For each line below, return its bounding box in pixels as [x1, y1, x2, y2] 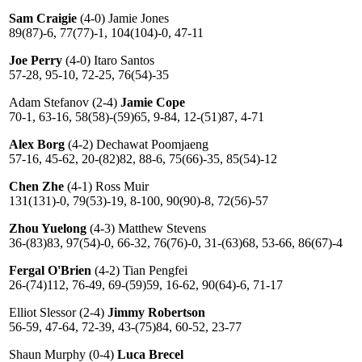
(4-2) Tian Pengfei [91, 263, 187, 277]
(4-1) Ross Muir [64, 179, 149, 193]
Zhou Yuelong [9, 221, 86, 235]
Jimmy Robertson [107, 305, 205, 319]
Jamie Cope [120, 95, 185, 109]
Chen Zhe [9, 179, 64, 193]
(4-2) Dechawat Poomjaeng [65, 137, 208, 151]
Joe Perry [9, 53, 62, 67]
